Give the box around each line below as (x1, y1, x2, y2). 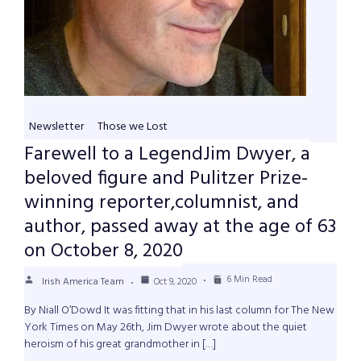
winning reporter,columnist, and (24, 188, 299, 219)
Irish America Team (42, 274, 124, 291)
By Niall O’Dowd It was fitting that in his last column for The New (24, 301, 334, 321)
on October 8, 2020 (24, 236, 183, 268)
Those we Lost (98, 118, 168, 137)
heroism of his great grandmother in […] (24, 335, 216, 355)
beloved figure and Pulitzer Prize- (24, 164, 308, 195)
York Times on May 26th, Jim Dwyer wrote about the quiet (24, 318, 307, 338)
